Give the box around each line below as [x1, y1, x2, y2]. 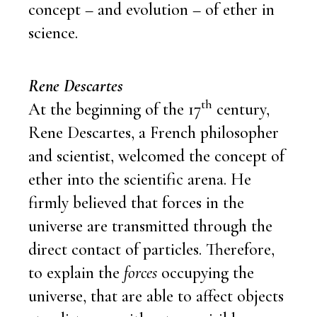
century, [212, 98, 270, 120]
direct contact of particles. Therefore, [28, 238, 275, 260]
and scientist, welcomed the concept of [28, 145, 284, 166]
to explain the [28, 262, 124, 283]
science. [28, 22, 78, 43]
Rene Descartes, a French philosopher [28, 122, 279, 143]
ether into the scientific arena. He [28, 168, 251, 190]
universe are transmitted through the [28, 215, 272, 236]
